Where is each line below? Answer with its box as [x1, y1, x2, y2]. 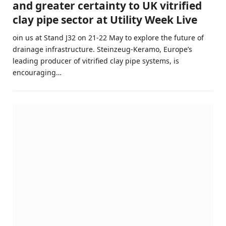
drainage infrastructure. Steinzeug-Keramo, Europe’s [13, 44, 192, 54]
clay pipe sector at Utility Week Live [13, 13, 197, 27]
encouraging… [13, 68, 62, 78]
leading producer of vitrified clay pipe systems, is [13, 56, 179, 66]
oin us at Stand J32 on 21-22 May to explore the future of [13, 33, 204, 43]
